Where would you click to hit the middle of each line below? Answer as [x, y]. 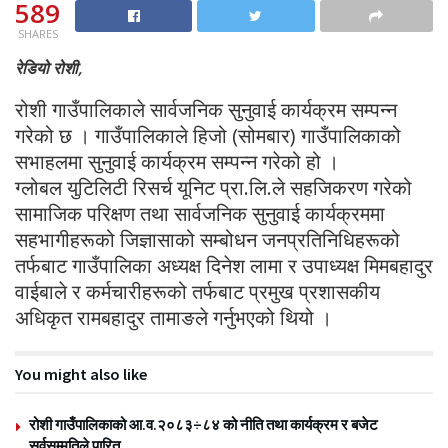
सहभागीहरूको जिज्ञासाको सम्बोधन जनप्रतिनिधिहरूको [207, 239]
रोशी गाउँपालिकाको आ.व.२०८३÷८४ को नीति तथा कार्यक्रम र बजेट [203, 424]
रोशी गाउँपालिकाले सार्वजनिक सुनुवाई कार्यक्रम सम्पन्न [206, 109]
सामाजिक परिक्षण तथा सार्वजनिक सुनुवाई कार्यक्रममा [200, 213]
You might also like [81, 373]
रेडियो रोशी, [48, 67]
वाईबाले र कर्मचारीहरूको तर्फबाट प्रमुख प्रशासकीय [197, 291]
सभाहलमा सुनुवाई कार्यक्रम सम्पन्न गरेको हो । [177, 161]
